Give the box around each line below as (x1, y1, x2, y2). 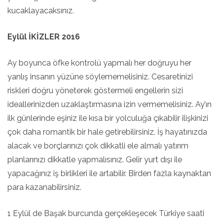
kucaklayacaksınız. (7, 6, 74, 15)
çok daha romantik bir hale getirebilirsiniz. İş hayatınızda (7, 127, 207, 137)
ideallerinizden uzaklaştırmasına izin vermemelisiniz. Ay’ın (7, 100, 212, 109)
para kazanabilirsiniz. (7, 183, 81, 192)
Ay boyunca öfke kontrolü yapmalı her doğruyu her (7, 58, 191, 68)
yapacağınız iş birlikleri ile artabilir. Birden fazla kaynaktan (7, 169, 211, 178)
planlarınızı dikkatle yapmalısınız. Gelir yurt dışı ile (7, 155, 182, 164)
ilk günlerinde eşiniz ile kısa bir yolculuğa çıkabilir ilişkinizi (7, 113, 208, 123)
